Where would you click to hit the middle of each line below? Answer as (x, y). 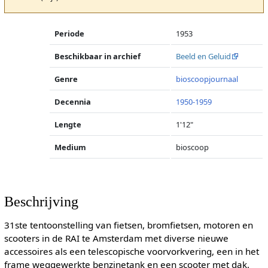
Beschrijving (41, 202)
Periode (70, 33)
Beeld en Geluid (204, 56)
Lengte (68, 124)
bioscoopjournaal (207, 79)
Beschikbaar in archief (98, 56)
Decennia (73, 102)
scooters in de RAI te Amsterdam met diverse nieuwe (116, 238)
